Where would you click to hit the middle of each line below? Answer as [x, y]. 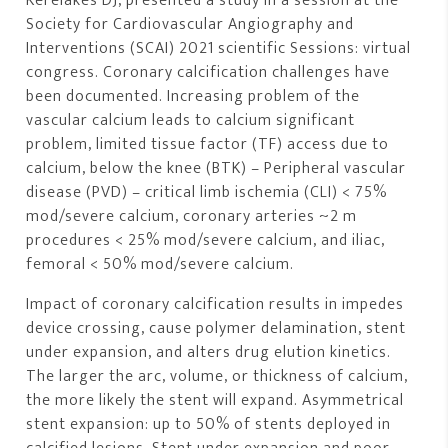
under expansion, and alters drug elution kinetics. [209, 353]
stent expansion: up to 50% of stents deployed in [209, 425]
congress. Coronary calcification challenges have [208, 73]
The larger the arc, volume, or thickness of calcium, [217, 377]
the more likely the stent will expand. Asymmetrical [215, 401]
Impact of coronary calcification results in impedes [215, 305]
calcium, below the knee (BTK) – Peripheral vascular [216, 169]
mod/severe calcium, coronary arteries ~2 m [192, 217]
